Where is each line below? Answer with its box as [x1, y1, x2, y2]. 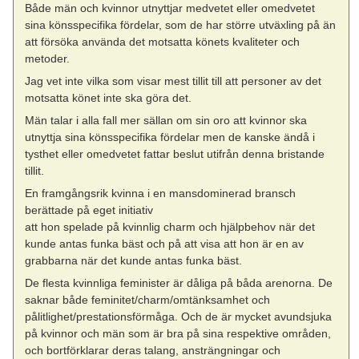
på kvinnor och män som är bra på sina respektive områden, [25, 327, 332, 341]
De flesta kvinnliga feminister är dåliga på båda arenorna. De [25, 276, 333, 290]
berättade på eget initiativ [25, 204, 154, 217]
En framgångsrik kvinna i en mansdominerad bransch [25, 187, 296, 200]
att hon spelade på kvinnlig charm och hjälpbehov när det [25, 220, 316, 234]
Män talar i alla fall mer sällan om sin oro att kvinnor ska [25, 114, 308, 127]
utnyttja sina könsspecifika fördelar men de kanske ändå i [25, 131, 316, 144]
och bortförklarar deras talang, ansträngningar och [25, 344, 281, 357]
